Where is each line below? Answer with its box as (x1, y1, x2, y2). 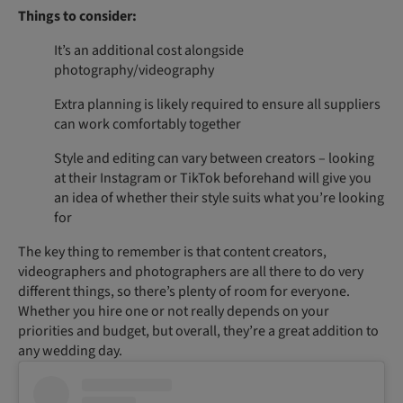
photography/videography (54, 60, 214, 80)
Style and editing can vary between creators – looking (54, 148, 374, 168)
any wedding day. (18, 341, 122, 361)
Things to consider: (18, 6, 137, 26)
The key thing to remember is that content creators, (18, 242, 327, 262)
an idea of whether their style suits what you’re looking (54, 188, 384, 208)
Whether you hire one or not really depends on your (18, 301, 329, 321)
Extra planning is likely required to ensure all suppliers (54, 94, 381, 114)
